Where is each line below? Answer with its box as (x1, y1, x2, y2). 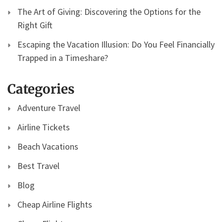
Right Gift (17, 19, 53, 31)
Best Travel (17, 160, 59, 172)
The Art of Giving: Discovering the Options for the (17, 6, 201, 18)
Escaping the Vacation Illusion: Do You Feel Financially (17, 39, 215, 51)
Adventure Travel (17, 102, 80, 114)
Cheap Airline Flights (17, 199, 92, 211)
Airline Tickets (17, 121, 70, 133)
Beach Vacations (17, 141, 78, 153)
